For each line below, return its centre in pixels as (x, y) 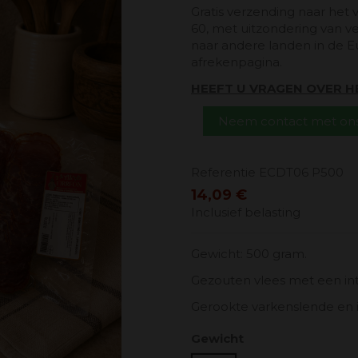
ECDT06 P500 (301, 173)
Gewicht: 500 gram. (249, 253)
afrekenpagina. (238, 62)
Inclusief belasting (246, 212)
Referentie (223, 173)
